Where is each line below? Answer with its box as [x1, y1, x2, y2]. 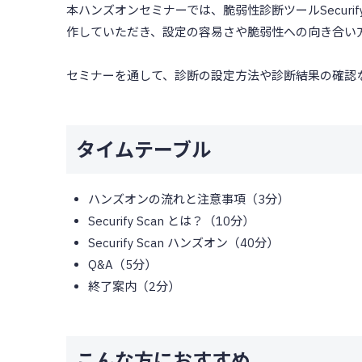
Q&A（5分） [87, 257, 157, 273]
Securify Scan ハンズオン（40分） [87, 235, 279, 251]
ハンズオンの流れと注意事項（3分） [87, 192, 289, 208]
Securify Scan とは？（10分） [87, 213, 255, 229]
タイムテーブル [75, 137, 211, 163]
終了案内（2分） [87, 279, 180, 295]
